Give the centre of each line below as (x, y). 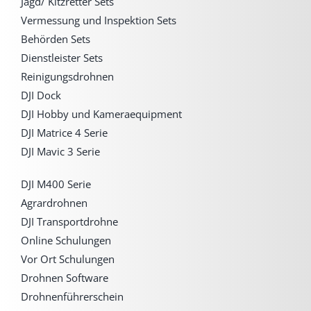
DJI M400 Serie (56, 184)
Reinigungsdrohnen (67, 76)
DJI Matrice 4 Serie (64, 132)
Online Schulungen (66, 240)
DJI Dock (41, 95)
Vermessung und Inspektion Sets (98, 20)
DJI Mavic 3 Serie (60, 151)
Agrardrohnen (54, 202)
